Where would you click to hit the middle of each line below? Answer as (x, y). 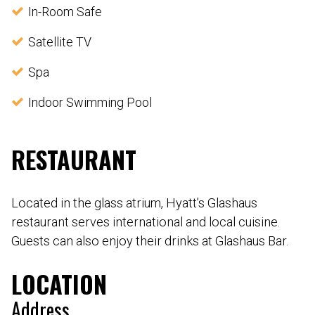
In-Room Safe (65, 11)
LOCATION (59, 283)
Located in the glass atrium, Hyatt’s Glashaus (134, 203)
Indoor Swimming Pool (90, 102)
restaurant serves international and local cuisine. (146, 222)
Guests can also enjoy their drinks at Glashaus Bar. (150, 241)
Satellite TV (60, 41)
